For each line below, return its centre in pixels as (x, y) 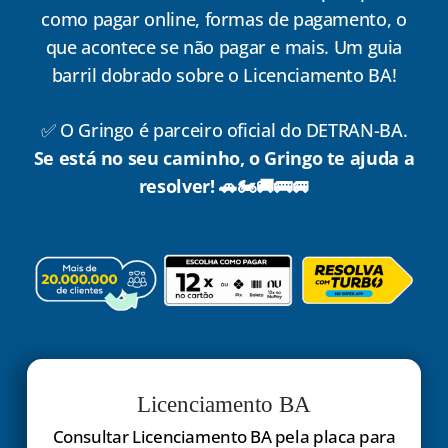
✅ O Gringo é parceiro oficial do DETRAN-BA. (224, 129)
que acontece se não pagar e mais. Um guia (224, 46)
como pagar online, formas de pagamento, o (224, 18)
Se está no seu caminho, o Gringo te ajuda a (224, 157)
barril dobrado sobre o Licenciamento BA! (224, 74)
